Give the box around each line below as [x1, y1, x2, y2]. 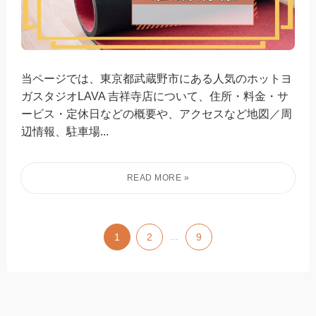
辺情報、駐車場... [21, 125, 109, 138]
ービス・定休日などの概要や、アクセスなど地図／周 [21, 107, 293, 121]
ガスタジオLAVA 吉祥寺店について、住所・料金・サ [21, 90, 289, 103]
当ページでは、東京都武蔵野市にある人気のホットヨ [21, 72, 293, 85]
